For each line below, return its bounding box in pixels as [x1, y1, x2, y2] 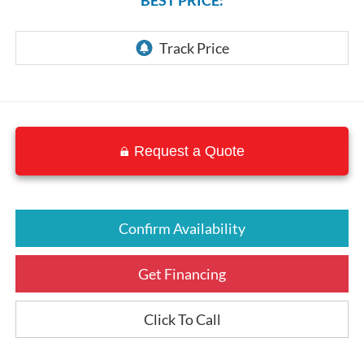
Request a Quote [133, 142, 245, 159]
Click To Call [143, 310, 221, 328]
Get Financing [138, 264, 226, 283]
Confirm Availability [119, 219, 245, 237]
